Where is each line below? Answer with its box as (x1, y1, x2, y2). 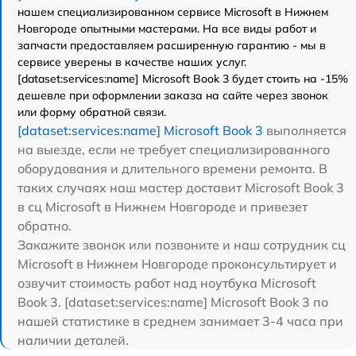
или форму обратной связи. (17, 104, 166, 119)
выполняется (263, 122, 346, 138)
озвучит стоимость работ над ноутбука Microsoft (17, 274, 316, 291)
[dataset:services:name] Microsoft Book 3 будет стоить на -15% (17, 71, 348, 86)
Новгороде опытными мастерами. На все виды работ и (17, 21, 316, 36)
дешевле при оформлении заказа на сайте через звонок (17, 87, 328, 103)
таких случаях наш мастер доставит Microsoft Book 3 (17, 179, 344, 195)
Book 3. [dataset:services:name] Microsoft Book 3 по (17, 293, 328, 310)
